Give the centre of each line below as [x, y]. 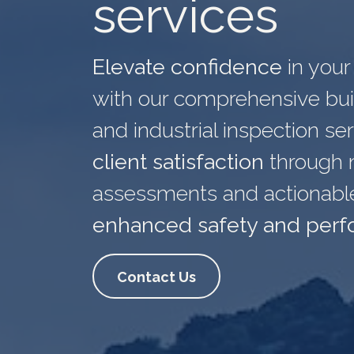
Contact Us [156, 277]
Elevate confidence [187, 67]
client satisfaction [178, 162]
